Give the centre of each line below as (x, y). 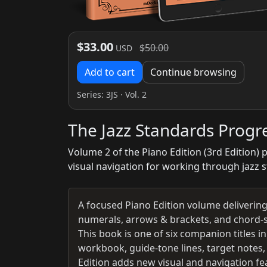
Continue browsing (193, 72)
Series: (91, 94)
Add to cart (110, 72)
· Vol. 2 (133, 94)
